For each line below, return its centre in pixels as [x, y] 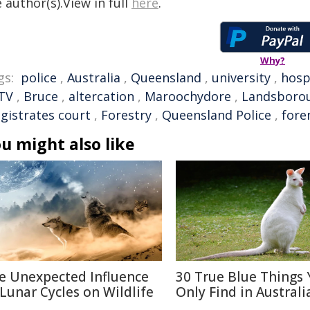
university [241, 77]
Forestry [126, 115]
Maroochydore [188, 96]
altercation [101, 96]
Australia [94, 77]
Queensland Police [217, 115]
